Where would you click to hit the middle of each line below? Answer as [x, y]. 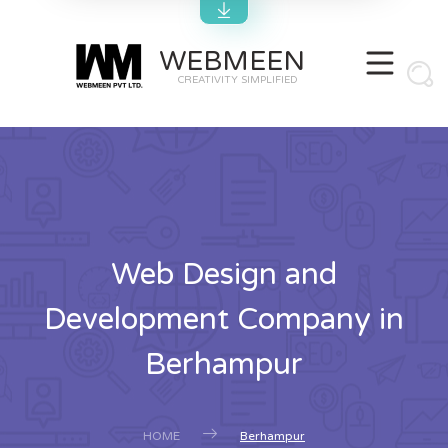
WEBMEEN [231, 61]
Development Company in [224, 319]
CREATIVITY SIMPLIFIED [237, 79]
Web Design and [224, 274]
